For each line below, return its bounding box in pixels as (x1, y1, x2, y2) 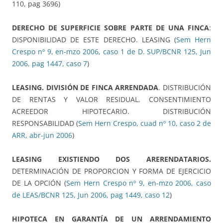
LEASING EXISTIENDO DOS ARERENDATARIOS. (12, 154, 211, 164)
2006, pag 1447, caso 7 (12, 59, 87, 69)
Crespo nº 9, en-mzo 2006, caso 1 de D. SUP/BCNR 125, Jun (12, 47, 211, 57)
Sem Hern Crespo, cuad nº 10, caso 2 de (78, 118, 211, 128)
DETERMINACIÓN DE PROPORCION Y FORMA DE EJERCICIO (12, 166, 211, 176)
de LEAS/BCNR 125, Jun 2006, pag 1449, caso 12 (12, 190, 170, 200)
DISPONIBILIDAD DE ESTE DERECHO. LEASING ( (12, 35, 176, 45)
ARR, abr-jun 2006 (12, 130, 72, 140)
